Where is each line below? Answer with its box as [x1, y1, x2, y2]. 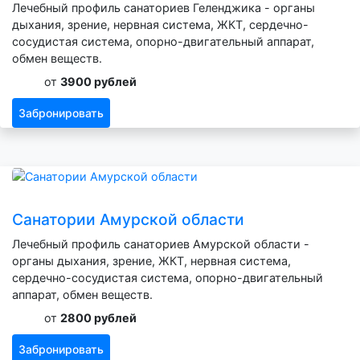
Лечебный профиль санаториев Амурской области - [12, 236, 309, 251]
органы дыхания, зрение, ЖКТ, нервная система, [12, 253, 291, 268]
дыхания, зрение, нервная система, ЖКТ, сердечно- [12, 17, 309, 31]
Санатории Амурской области [12, 209, 244, 229]
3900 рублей [60, 74, 137, 88]
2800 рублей [60, 310, 137, 325]
